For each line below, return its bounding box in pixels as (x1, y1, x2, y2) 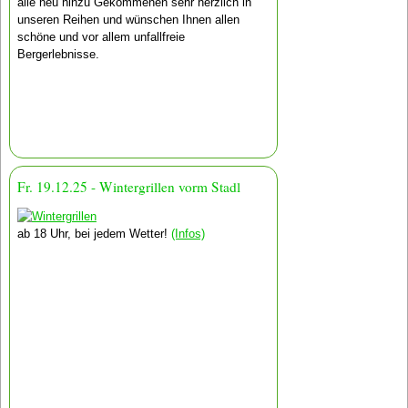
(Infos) (170, 226, 205, 240)
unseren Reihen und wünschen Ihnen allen (16, 12, 240, 26)
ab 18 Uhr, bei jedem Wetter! (16, 226, 171, 240)
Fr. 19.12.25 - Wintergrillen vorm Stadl (16, 178, 240, 197)
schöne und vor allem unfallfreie (16, 29, 185, 44)
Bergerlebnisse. (16, 46, 99, 61)
